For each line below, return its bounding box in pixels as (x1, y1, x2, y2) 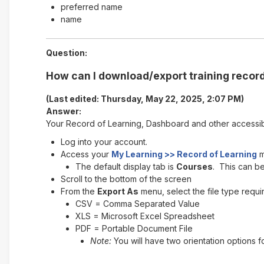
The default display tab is (75, 161, 176, 171)
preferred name (60, 1, 123, 12)
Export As (97, 186, 138, 196)
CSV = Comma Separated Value (75, 198, 200, 209)
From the (60, 186, 97, 196)
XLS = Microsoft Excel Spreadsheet (75, 210, 214, 221)
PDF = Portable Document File (75, 223, 193, 233)
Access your (60, 148, 111, 159)
